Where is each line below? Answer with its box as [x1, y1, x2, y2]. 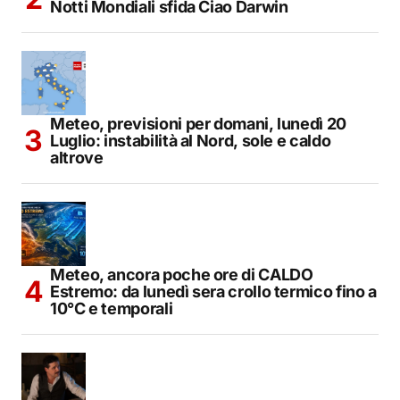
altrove [50, 148, 104, 168]
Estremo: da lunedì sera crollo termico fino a [50, 282, 377, 302]
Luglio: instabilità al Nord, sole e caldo [50, 131, 331, 151]
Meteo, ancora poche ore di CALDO [50, 265, 313, 285]
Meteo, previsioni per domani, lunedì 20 [50, 114, 346, 134]
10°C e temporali [50, 299, 173, 319]
